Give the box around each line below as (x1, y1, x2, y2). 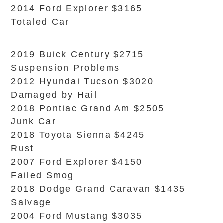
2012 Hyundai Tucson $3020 (11, 76, 154, 86)
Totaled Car (11, 17, 70, 27)
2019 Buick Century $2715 (11, 49, 144, 59)
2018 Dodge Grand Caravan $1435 (11, 184, 186, 194)
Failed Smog (11, 170, 74, 180)
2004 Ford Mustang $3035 (11, 211, 143, 221)
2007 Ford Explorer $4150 (11, 157, 143, 167)
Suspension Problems (11, 63, 120, 73)
